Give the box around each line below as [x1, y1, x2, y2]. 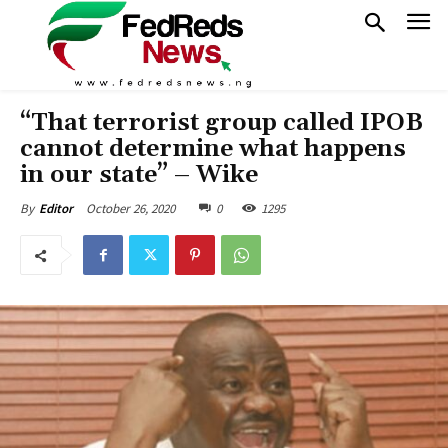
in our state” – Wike [20, 160, 258, 190]
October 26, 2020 [86, 199, 175, 217]
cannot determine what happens [20, 134, 406, 164]
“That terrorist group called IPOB [20, 108, 423, 138]
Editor [39, 200, 73, 217]
